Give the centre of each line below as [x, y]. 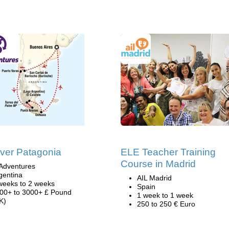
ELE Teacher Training [168, 152]
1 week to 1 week [165, 195]
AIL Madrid [154, 178]
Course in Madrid [158, 164]
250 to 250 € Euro [166, 204]
